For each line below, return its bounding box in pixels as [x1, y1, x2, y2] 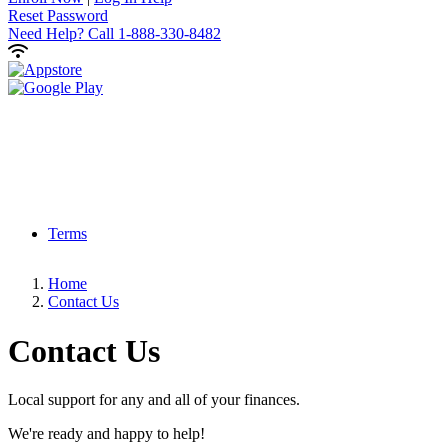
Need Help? [8, 25, 84, 43]
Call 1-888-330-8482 [84, 25, 221, 43]
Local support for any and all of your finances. [8, 391, 300, 409]
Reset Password [8, 7, 108, 25]
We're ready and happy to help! [8, 425, 205, 443]
